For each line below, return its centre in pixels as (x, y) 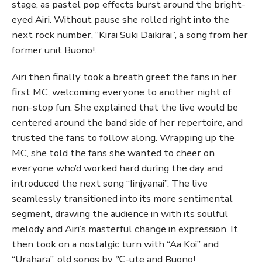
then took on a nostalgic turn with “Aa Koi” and (115, 244)
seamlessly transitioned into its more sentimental (122, 199)
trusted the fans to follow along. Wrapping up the (123, 138)
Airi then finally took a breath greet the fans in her (124, 77)
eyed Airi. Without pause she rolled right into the (120, 20)
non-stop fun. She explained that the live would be (125, 108)
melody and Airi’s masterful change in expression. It (125, 229)
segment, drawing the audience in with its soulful (120, 214)
